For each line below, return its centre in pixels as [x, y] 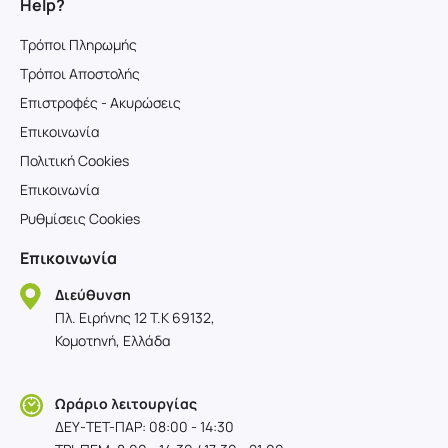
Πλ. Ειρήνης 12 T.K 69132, [135, 317]
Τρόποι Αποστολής [80, 73]
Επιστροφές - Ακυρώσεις [100, 102]
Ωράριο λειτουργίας [126, 403]
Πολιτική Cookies [74, 160]
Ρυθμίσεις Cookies [80, 218]
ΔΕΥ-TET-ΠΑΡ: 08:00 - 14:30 [144, 426]
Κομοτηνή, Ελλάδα [113, 340]
